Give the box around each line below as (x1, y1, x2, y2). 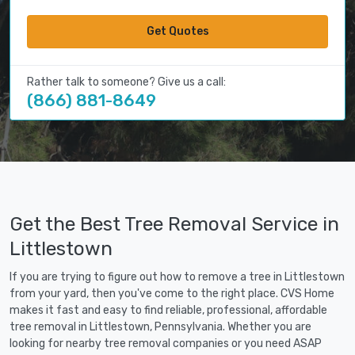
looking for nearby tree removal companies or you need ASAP (10, 337, 322, 351)
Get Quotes (146, 25, 209, 39)
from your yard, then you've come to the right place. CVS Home (10, 287, 334, 301)
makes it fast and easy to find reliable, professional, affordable (10, 303, 327, 318)
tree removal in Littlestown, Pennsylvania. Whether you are (10, 320, 311, 334)
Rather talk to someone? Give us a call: (27, 75, 226, 90)
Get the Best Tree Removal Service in (10, 212, 339, 236)
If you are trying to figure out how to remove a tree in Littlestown (10, 270, 345, 284)
